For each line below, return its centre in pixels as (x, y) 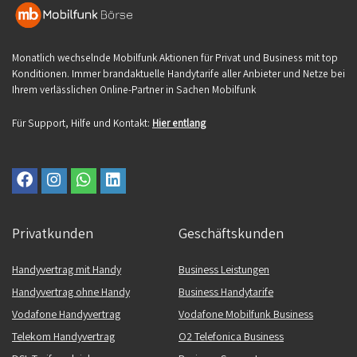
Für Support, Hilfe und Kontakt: (82, 122)
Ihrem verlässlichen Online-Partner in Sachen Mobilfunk (134, 89)
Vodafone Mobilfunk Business (246, 314)
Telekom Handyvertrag (63, 336)
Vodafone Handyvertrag (66, 314)
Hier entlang (179, 122)
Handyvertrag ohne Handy (71, 291)
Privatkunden (53, 233)
